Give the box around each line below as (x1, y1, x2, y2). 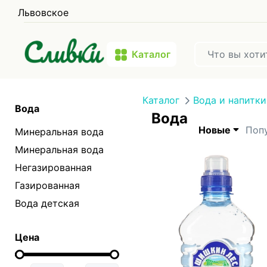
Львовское (18, 7, 69, 18)
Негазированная (15, 162, 92, 173)
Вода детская (15, 197, 79, 209)
